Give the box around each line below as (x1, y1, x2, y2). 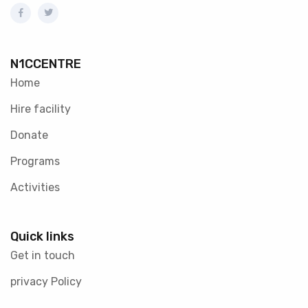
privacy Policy (10, 275, 82, 288)
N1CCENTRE (10, 56, 81, 71)
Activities (10, 181, 60, 194)
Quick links (10, 229, 74, 244)
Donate (10, 129, 48, 142)
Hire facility (10, 102, 71, 115)
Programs (10, 155, 60, 168)
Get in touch (10, 249, 75, 262)
